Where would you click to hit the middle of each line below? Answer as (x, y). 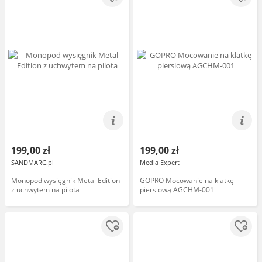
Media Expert (160, 162)
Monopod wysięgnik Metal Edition (65, 180)
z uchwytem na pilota (45, 190)
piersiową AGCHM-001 (177, 190)
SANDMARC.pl (32, 162)
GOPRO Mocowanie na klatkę (187, 180)
